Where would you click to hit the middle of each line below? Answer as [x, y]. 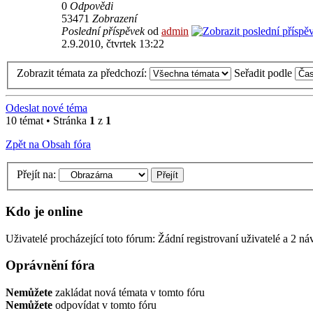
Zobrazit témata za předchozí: [83, 73]
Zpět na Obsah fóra [48, 145]
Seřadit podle [264, 73]
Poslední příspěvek [104, 31]
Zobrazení [115, 18]
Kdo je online [44, 211]
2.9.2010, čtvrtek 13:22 [113, 43]
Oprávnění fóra [50, 265]
